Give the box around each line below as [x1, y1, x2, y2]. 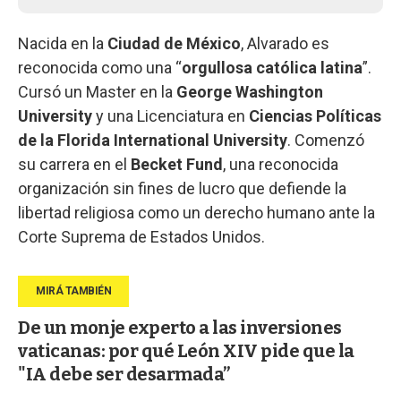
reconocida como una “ [18, 57, 182, 77]
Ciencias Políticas [249, 106, 381, 125]
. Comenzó [287, 130, 364, 149]
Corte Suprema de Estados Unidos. [18, 226, 265, 246]
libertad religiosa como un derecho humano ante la [18, 202, 375, 222]
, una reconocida [223, 154, 338, 174]
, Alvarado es [241, 33, 329, 53]
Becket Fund [131, 154, 223, 174]
